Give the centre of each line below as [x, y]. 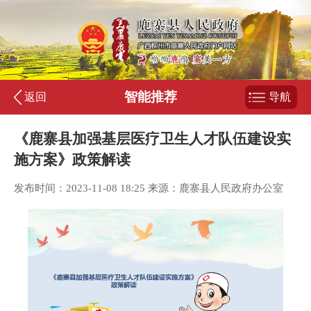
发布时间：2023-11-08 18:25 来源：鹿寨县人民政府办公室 [149, 188]
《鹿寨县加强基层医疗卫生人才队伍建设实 [152, 139]
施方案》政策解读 [72, 160]
